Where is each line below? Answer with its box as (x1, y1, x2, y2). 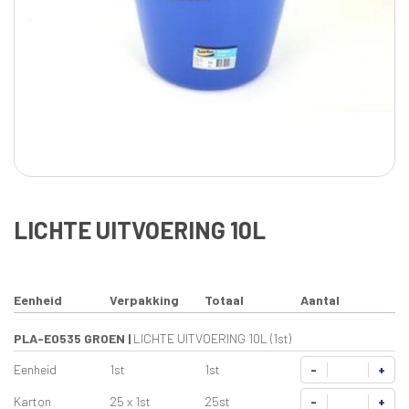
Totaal (204, 292, 244, 308)
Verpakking (109, 292, 179, 308)
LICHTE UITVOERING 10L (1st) (133, 330, 291, 346)
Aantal (299, 292, 340, 308)
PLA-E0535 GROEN (14, 330, 125, 346)
